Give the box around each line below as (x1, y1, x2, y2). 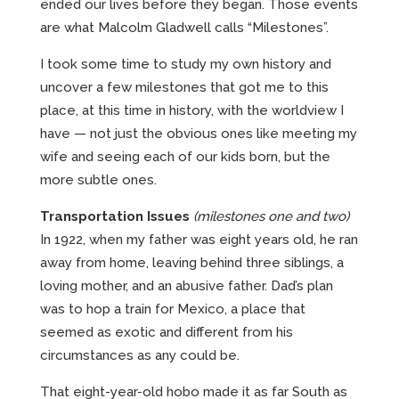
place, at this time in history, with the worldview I (40, 102, 344, 118)
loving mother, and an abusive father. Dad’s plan (40, 277, 333, 294)
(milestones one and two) (193, 208, 349, 224)
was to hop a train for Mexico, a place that (40, 300, 305, 317)
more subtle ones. (40, 171, 157, 188)
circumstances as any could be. (40, 346, 240, 363)
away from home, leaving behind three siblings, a (40, 254, 344, 271)
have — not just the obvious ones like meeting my (40, 125, 357, 142)
